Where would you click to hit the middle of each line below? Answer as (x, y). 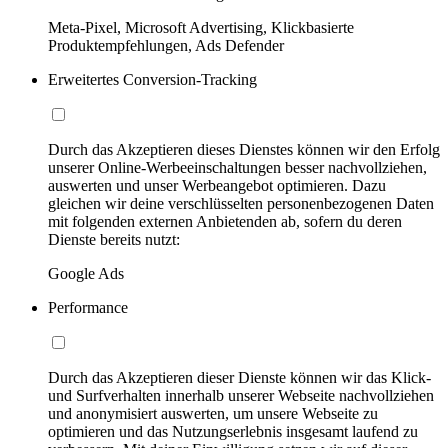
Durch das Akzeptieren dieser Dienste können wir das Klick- (239, 377)
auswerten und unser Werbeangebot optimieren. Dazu (217, 185)
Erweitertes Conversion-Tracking (152, 79)
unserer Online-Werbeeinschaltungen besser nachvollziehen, (237, 167)
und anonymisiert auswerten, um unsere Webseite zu (213, 413)
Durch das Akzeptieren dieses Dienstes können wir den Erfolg (244, 149)
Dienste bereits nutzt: (114, 239)
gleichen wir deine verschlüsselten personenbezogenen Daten (241, 203)
